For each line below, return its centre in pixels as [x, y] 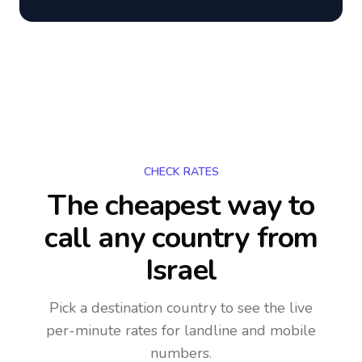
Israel [181, 270]
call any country [147, 238]
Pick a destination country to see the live [181, 308]
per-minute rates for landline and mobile [181, 330]
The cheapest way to [181, 206]
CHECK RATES [181, 172]
